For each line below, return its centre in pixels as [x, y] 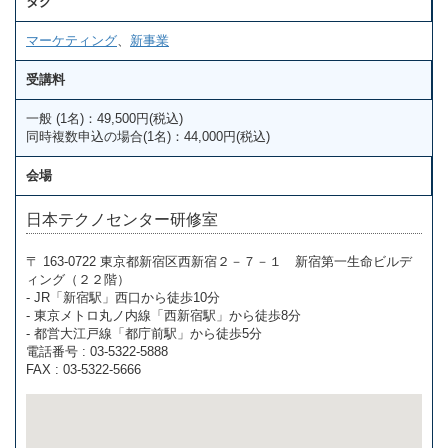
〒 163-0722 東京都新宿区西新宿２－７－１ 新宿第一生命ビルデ [219, 261]
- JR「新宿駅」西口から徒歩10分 [123, 297]
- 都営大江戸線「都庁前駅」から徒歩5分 [144, 333]
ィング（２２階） [78, 279]
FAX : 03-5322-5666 [83, 369]
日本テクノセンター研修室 [122, 219]
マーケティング [71, 40]
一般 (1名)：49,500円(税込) [104, 118]
